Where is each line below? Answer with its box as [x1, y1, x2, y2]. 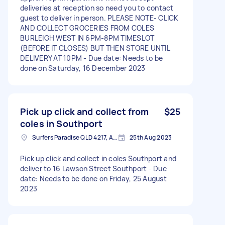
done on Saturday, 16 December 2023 [20, 63, 146, 73]
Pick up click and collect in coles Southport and [20, 153, 176, 163]
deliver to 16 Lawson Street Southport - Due [20, 163, 167, 173]
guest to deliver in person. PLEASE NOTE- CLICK [20, 13, 179, 23]
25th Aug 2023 [130, 133, 172, 142]
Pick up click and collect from [20, 105, 149, 118]
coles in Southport [20, 117, 102, 130]
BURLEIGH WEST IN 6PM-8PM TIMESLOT [20, 33, 155, 43]
